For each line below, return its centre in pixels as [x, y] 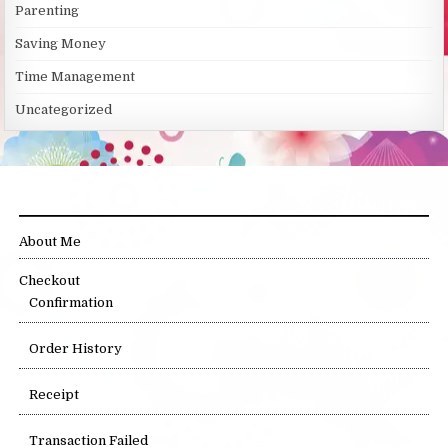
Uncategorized [64, 110]
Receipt [54, 395]
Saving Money [61, 44]
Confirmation [71, 303]
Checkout [50, 281]
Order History [76, 349]
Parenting [47, 11]
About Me [50, 242]
